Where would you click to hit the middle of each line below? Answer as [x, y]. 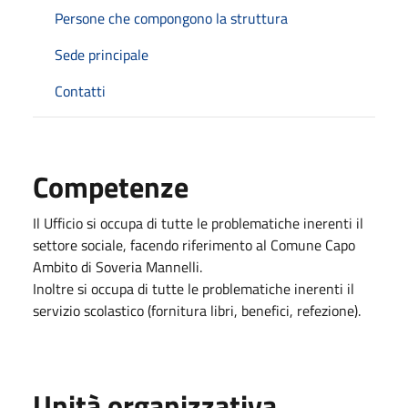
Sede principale [102, 54]
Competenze [111, 186]
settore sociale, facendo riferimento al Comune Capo [194, 245]
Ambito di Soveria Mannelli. [117, 266]
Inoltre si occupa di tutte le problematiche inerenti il [194, 288]
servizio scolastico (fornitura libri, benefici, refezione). [197, 310]
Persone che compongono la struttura [171, 18]
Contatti [80, 91]
